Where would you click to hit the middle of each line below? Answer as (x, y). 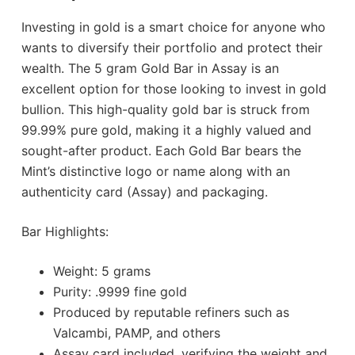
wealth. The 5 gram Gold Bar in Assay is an (150, 69)
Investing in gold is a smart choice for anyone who (173, 27)
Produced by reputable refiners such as (171, 313)
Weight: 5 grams (101, 271)
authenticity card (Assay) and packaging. (144, 192)
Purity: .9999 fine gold (120, 292)
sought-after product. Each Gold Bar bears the (161, 151)
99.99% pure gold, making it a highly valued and (166, 130)
